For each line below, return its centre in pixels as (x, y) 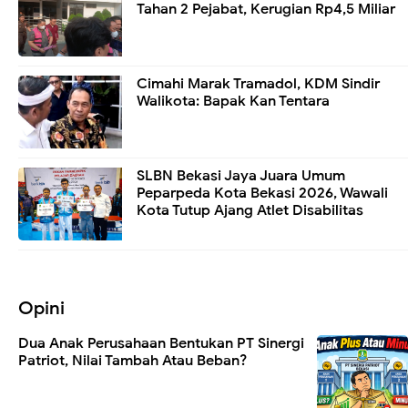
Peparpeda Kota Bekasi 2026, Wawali (262, 194)
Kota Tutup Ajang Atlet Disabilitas (250, 211)
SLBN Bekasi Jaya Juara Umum (241, 176)
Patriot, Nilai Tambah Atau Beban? (133, 361)
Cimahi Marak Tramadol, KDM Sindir (258, 84)
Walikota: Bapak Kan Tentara (233, 102)
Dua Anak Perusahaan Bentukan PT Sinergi (161, 344)
